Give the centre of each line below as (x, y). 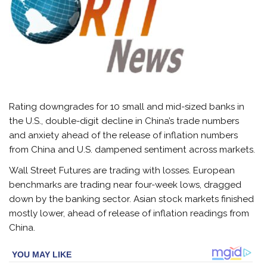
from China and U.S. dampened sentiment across (114, 149)
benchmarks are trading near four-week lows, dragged (125, 185)
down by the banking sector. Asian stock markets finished (132, 199)
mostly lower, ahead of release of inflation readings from (129, 214)
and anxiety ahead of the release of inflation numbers (124, 135)
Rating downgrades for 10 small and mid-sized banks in (127, 106)
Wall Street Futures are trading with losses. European (122, 171)
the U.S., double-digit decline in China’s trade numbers (124, 121)
